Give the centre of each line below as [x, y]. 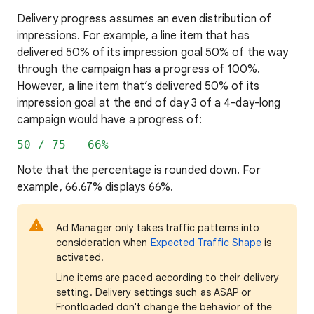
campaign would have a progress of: [109, 120]
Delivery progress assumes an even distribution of [144, 19]
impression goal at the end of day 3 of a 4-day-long [149, 103]
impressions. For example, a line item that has [133, 36]
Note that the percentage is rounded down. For [139, 170]
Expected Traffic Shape [206, 243]
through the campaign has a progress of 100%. [139, 69]
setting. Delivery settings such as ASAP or [154, 292]
